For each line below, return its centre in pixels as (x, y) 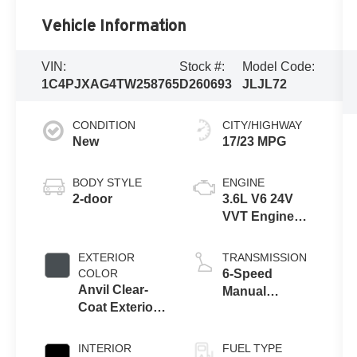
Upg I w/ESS (259, 233)
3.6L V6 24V (257, 198)
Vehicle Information (114, 25)
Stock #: (202, 66)
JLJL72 (264, 84)
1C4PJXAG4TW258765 (111, 84)
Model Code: (278, 66)
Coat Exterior (118, 307)
